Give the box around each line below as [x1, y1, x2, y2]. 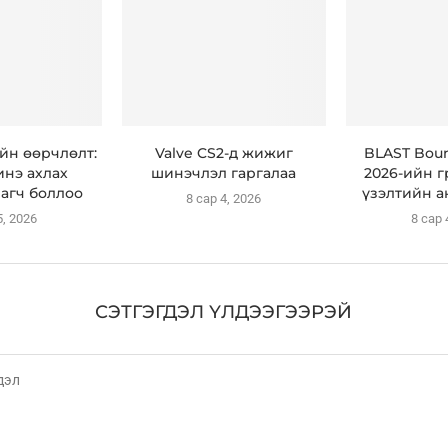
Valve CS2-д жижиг [154, 144, 293, 163]
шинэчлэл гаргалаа [151, 164, 297, 183]
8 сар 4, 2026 [186, 191, 262, 207]
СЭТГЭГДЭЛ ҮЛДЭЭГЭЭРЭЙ [95, 301, 353, 324]
